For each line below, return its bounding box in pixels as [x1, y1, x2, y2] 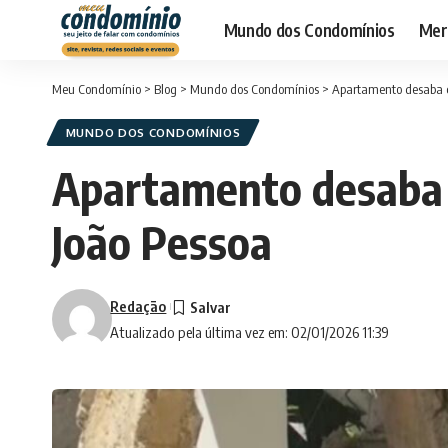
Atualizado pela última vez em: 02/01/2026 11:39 [110, 323, 390, 342]
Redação [110, 297, 167, 316]
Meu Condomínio [52, 81, 141, 97]
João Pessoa [52, 214, 272, 271]
